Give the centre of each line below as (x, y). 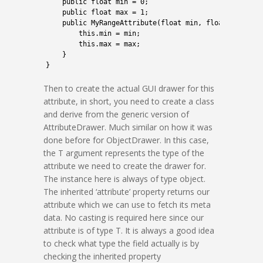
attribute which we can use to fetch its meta (127, 205)
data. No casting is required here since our (124, 218)
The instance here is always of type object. (124, 179)
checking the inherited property (102, 256)
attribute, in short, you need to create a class (129, 101)
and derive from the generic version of (116, 114)
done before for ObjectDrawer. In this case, (126, 140)
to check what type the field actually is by (121, 243)
